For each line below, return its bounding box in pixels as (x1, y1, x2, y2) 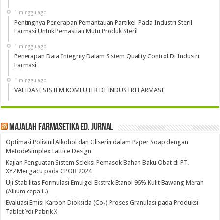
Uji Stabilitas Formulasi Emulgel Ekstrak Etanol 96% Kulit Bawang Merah (6, 178, 204, 186)
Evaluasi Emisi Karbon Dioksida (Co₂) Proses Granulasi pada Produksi (6, 198, 199, 206)
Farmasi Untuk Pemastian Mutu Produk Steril (14, 27, 138, 35)
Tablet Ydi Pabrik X (6, 207, 58, 215)
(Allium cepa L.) (6, 187, 49, 195)
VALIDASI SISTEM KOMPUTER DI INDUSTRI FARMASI (14, 86, 164, 94)
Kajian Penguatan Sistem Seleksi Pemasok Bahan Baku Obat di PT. (6, 158, 189, 166)
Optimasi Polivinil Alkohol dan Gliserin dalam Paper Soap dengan (6, 138, 189, 146)
